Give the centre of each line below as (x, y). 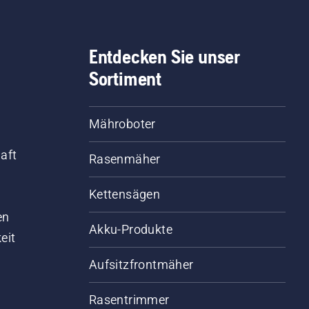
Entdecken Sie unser (164, 57)
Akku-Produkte (130, 230)
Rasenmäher (124, 159)
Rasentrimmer (129, 300)
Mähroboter (122, 124)
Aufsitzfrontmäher (141, 265)
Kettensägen (124, 195)
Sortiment (125, 79)
